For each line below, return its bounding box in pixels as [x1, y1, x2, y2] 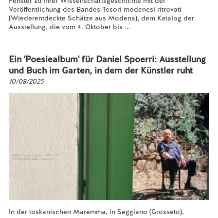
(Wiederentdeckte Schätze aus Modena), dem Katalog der [8, 14, 194, 22]
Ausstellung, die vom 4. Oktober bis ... [8, 22, 130, 31]
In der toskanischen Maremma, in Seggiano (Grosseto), [8, 207, 184, 216]
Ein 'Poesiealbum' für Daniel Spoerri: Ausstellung [8, 54, 206, 65]
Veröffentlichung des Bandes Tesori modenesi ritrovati [8, 5, 182, 14]
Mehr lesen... [8, 31, 51, 40]
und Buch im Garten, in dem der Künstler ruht [8, 65, 193, 76]
